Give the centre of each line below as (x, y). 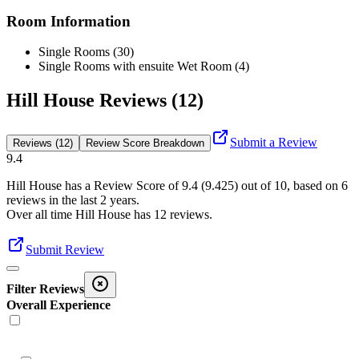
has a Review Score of (122, 186)
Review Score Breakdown (145, 143)
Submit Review (65, 250)
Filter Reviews (45, 289)
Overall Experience (58, 305)
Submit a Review (274, 143)
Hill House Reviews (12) (105, 101)
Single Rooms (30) (86, 52)
